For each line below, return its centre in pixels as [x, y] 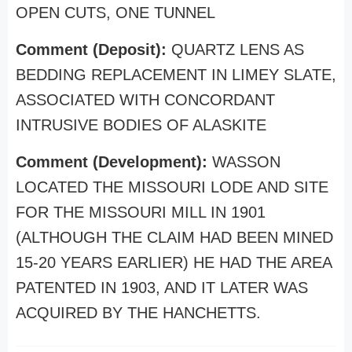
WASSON [246, 162]
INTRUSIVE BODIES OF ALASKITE [141, 125]
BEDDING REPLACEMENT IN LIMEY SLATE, [176, 75]
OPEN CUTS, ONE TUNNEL [115, 13]
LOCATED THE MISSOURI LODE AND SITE [172, 187]
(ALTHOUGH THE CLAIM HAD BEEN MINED [174, 237]
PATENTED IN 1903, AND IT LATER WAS [162, 288]
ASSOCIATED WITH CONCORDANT [145, 100]
